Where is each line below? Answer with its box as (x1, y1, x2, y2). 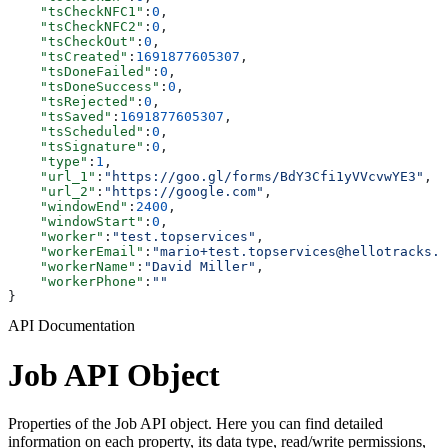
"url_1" (8, 169, 96, 185)
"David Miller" (144, 259, 256, 275)
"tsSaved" (8, 109, 112, 125)
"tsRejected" (8, 94, 136, 110)
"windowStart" (8, 214, 144, 230)
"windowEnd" (8, 199, 128, 215)
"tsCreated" (8, 49, 128, 65)
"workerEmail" (8, 244, 144, 260)
